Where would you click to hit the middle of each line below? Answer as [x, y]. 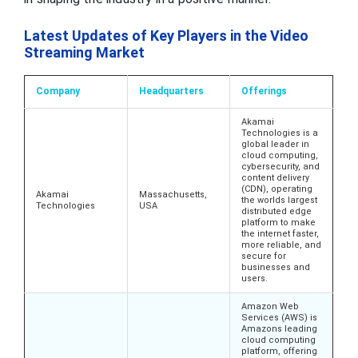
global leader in [275, 145]
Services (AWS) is [279, 318]
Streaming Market [86, 53]
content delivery [275, 178]
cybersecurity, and [280, 167]
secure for [264, 257]
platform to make [278, 223]
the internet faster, [280, 234]
